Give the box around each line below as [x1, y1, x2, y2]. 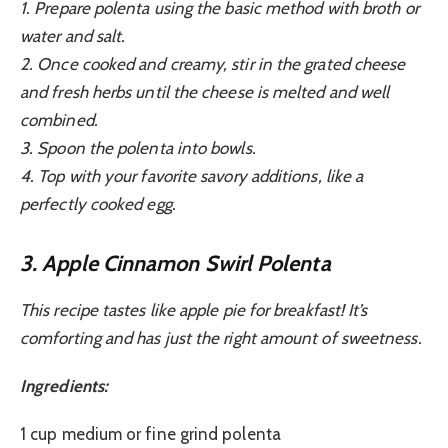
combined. [20, 109, 98, 130]
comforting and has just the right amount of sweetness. [20, 327, 422, 348]
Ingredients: [20, 376, 109, 397]
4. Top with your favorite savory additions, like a [20, 165, 364, 186]
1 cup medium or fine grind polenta [20, 424, 281, 445]
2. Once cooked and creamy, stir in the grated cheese [20, 53, 406, 74]
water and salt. [20, 25, 126, 46]
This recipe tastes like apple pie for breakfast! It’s [20, 299, 368, 320]
